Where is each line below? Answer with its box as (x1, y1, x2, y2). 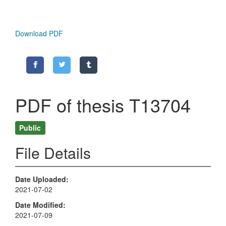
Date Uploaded (15, 174, 66, 185)
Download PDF (15, 28, 63, 39)
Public (19, 122, 41, 133)
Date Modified (15, 199, 63, 210)
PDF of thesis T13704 (15, 92, 191, 118)
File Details (15, 142, 91, 164)
